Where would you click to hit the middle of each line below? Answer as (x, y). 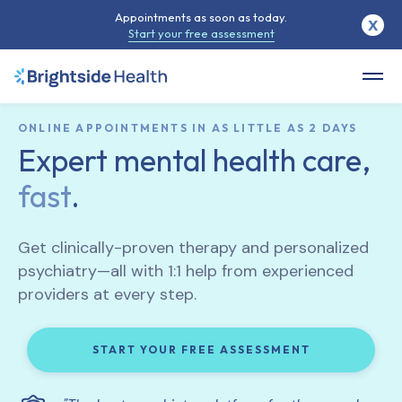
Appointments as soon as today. (201, 17)
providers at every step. (107, 294)
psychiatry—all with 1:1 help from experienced (186, 271)
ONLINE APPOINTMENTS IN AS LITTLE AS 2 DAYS (188, 128)
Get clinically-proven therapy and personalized (193, 248)
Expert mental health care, (194, 160)
